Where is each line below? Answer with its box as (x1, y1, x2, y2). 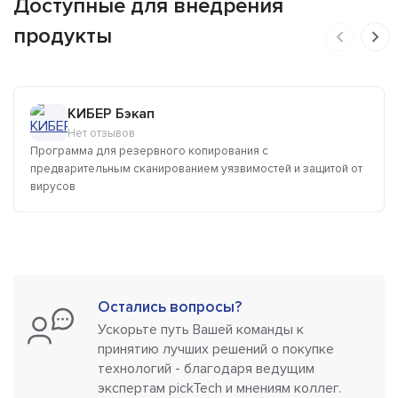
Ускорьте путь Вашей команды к (98, 321, 304, 339)
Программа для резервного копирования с (30, 144, 268, 159)
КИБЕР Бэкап (68, 105, 155, 123)
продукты (13, 23, 112, 50)
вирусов (30, 179, 76, 195)
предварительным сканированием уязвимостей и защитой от (30, 162, 362, 177)
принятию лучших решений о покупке (98, 340, 334, 359)
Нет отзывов (68, 126, 135, 141)
